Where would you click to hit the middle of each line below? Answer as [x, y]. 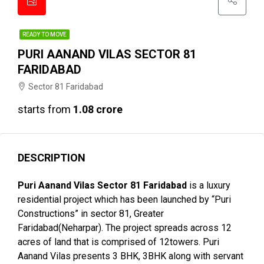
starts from [45, 109]
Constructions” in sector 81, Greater [91, 214]
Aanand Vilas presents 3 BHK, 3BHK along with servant [131, 256]
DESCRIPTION [52, 158]
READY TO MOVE [44, 34]
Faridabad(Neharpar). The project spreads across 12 [125, 228]
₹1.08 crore [98, 109]
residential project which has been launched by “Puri [124, 199]
